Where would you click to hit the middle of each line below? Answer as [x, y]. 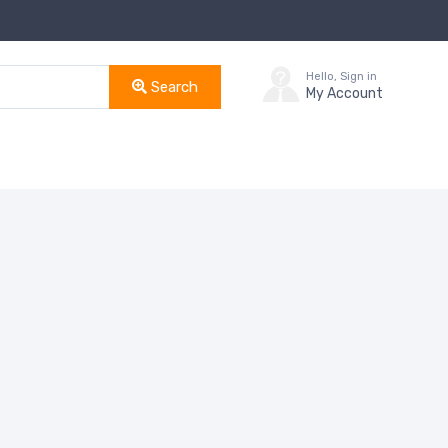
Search [172, 86]
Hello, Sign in [341, 77]
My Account [344, 94]
